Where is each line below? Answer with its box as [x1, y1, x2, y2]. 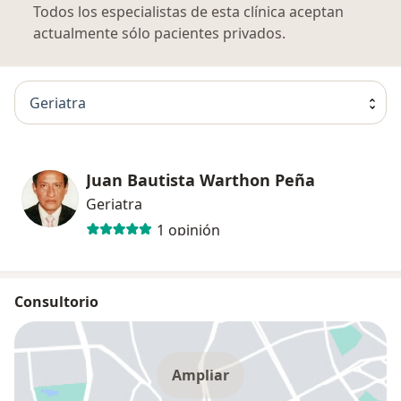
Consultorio [14, 292, 98, 312]
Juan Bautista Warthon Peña [86, 169, 315, 192]
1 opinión [156, 219, 220, 240]
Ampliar [172, 365, 229, 386]
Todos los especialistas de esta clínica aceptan [33, 2, 344, 22]
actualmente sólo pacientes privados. [33, 23, 286, 44]
